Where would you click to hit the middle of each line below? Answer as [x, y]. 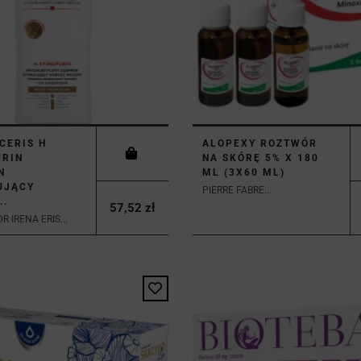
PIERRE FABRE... [237, 190]
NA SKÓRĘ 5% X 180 [260, 158]
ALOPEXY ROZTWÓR [259, 143]
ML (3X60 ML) [243, 172]
